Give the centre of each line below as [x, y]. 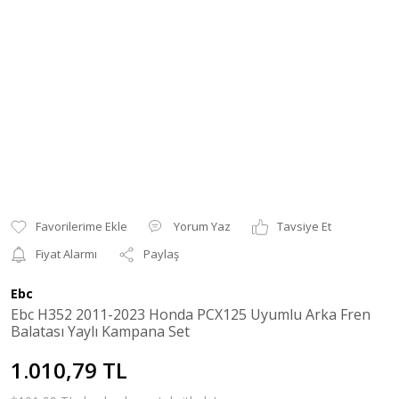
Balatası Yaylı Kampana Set [100, 331]
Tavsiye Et [304, 226]
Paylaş [161, 254]
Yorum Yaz [202, 226]
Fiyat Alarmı [66, 254]
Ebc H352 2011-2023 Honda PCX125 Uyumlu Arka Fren [191, 314]
